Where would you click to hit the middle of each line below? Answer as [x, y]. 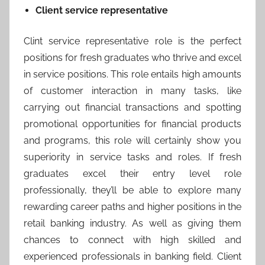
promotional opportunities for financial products [132, 124]
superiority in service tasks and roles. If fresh [132, 157]
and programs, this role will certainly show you [132, 141]
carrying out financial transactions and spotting [132, 108]
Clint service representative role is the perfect [132, 41]
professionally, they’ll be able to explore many [132, 190]
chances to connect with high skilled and [132, 240]
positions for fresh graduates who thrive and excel [132, 58]
